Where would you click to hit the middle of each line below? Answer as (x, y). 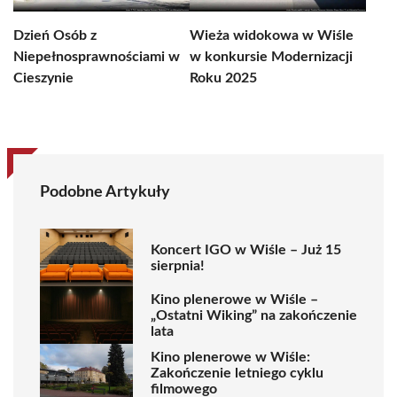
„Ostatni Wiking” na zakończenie (254, 315)
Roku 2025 (223, 78)
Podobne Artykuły (105, 192)
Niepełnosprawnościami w (97, 57)
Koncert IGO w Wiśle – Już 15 (246, 249)
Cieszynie (43, 78)
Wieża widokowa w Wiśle (272, 35)
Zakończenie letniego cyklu (237, 373)
